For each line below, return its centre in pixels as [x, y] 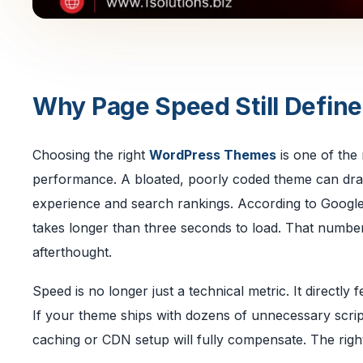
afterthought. [72, 252]
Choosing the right [91, 155]
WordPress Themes [213, 155]
